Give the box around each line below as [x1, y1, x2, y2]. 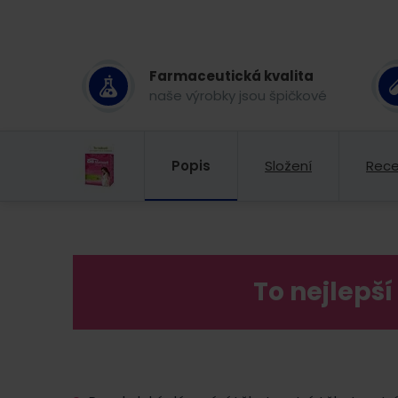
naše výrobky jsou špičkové [149, 86, 327, 105]
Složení [265, 156, 312, 175]
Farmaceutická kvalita [149, 67, 314, 85]
